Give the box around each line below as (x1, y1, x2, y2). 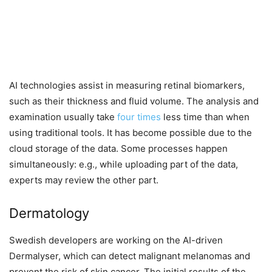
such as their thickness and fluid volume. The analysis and (9, 95, 259, 107)
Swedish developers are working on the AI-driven (9, 234, 223, 246)
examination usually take (9, 111, 117, 123)
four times (117, 111, 161, 123)
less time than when (161, 111, 250, 123)
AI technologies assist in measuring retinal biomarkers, (9, 80, 245, 92)
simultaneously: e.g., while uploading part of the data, (9, 158, 238, 171)
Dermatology (9, 205, 89, 222)
